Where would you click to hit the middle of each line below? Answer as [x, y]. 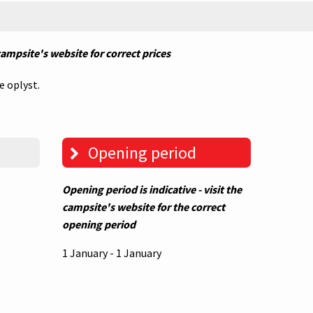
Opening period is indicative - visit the [152, 190]
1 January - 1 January [111, 253]
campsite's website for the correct [143, 207]
